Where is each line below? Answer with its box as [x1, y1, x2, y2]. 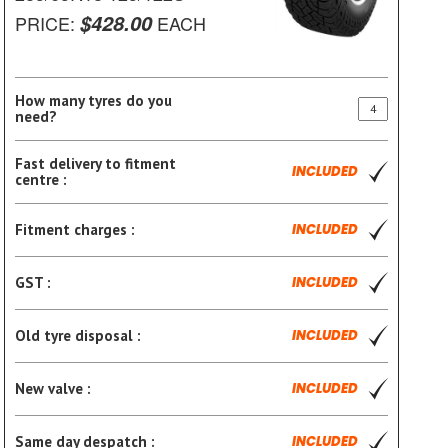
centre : [14, 169, 67, 189]
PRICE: [14, 10, 80, 37]
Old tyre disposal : [14, 325, 141, 345]
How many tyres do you [14, 90, 172, 110]
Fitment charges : [14, 219, 135, 239]
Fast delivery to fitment [14, 153, 176, 173]
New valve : [14, 378, 91, 398]
